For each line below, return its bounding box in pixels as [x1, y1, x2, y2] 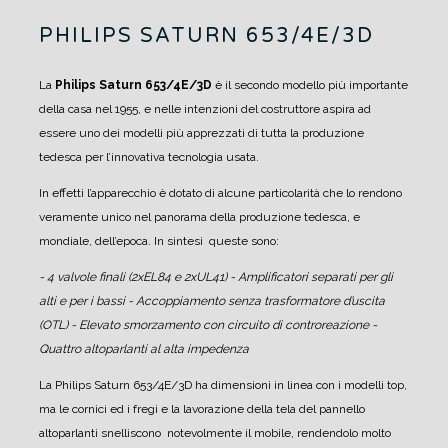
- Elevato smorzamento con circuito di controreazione [71, 317, 369, 332]
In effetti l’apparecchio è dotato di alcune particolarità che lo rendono [39, 185, 402, 200]
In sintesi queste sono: [151, 233, 279, 248]
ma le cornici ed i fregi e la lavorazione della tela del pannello [39, 401, 365, 416]
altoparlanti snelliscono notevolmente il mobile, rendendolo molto [39, 425, 391, 440]
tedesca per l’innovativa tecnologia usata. [39, 149, 259, 164]
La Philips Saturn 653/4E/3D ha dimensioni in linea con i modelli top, [39, 377, 407, 392]
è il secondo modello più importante [212, 77, 408, 92]
